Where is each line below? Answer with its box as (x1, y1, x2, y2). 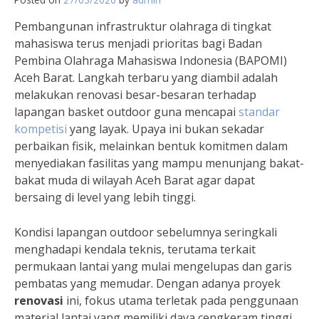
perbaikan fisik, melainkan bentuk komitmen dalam (14, 138, 288, 154)
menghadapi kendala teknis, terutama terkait (14, 241, 256, 257)
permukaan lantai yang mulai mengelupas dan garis (14, 258, 292, 274)
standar (239, 104, 280, 120)
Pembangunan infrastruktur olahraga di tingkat (14, 19, 271, 34)
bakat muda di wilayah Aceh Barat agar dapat (14, 172, 255, 188)
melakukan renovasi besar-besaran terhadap (14, 87, 256, 103)
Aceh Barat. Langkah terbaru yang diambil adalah (14, 70, 278, 85)
